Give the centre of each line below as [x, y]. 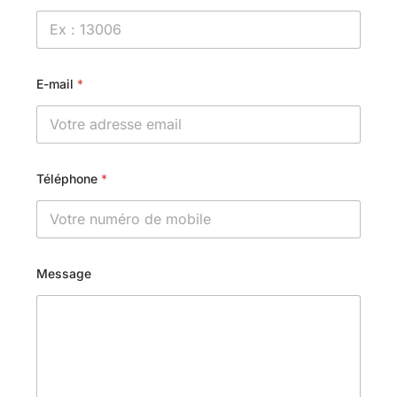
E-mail [57, 83]
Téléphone [69, 178]
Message [64, 273]
